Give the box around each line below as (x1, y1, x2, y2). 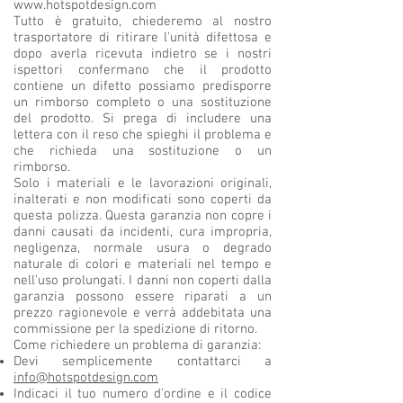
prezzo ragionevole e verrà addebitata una (13, 305, 272, 322)
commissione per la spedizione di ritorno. (13, 321, 257, 338)
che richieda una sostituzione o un (13, 143, 272, 160)
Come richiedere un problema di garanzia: (13, 337, 261, 354)
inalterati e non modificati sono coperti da (13, 192, 272, 209)
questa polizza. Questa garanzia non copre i (13, 208, 272, 225)
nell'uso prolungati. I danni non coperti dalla (13, 273, 272, 290)
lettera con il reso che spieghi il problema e (13, 127, 272, 144)
